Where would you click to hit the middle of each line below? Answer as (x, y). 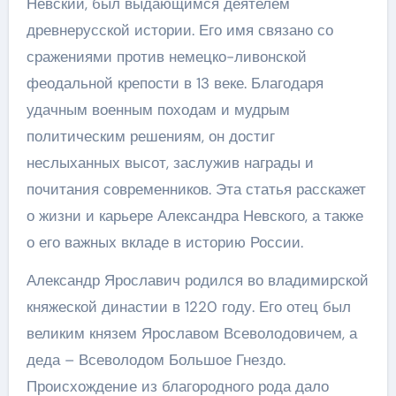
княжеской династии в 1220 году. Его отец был (188, 306)
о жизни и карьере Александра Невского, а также (194, 215)
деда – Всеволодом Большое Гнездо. (156, 359)
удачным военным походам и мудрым (158, 109)
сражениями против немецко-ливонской (166, 56)
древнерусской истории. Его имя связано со (179, 30)
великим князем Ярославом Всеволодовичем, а (191, 333)
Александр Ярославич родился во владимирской (197, 280)
